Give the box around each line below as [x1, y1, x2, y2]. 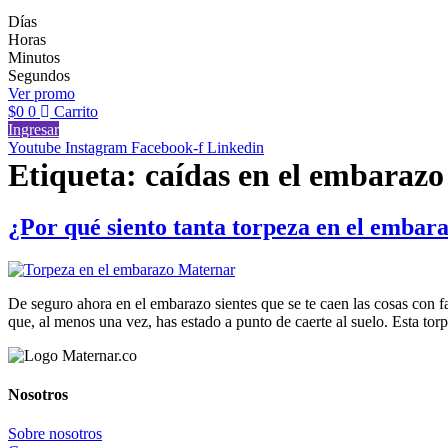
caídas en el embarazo [145, 157, 444, 194]
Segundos [8, 67, 70, 85]
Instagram [65, 139, 127, 157]
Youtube [8, 139, 61, 157]
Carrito [54, 103, 98, 121]
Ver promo [8, 85, 75, 103]
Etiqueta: [8, 157, 145, 194]
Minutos [8, 49, 60, 67]
